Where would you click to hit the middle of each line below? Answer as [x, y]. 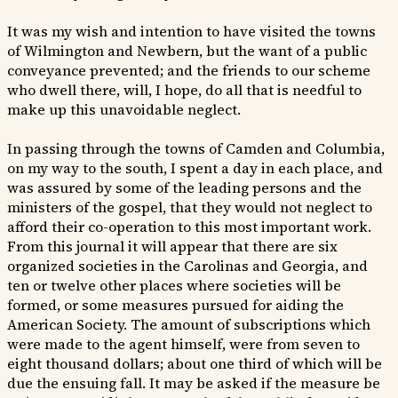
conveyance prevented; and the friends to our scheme [189, 71]
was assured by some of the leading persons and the [184, 188]
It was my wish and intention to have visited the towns [191, 32]
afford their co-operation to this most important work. [189, 227]
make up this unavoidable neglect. [124, 110]
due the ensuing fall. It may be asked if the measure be [194, 383]
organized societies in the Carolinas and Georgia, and [187, 266]
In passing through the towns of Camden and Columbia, [196, 149]
